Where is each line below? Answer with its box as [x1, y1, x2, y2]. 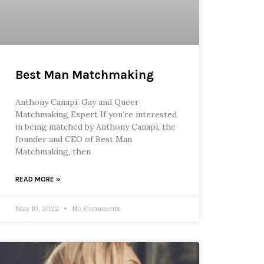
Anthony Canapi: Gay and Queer [15, 96, 139, 107]
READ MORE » [15, 174, 60, 183]
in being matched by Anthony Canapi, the [15, 121, 176, 132]
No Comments [70, 203, 120, 213]
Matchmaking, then [15, 146, 91, 157]
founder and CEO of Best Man [15, 133, 132, 144]
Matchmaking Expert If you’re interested [15, 108, 177, 120]
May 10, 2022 [15, 203, 61, 213]
